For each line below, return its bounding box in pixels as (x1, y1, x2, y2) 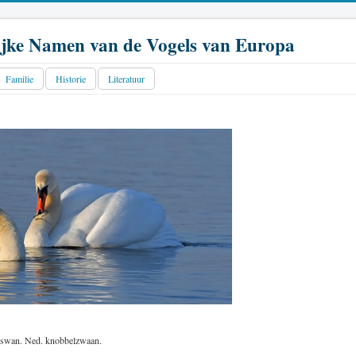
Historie (56, 72, 86, 85)
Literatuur (108, 72, 145, 85)
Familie (6, 72, 33, 85)
